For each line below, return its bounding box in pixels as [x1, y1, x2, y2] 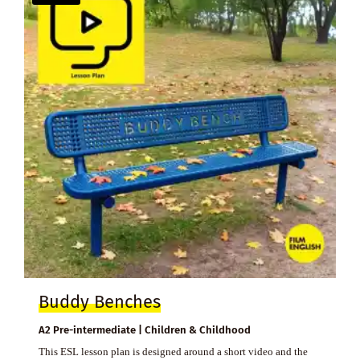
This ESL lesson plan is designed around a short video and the [38, 345, 308, 358]
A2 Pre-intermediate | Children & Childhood [38, 323, 251, 336]
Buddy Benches [38, 291, 161, 313]
